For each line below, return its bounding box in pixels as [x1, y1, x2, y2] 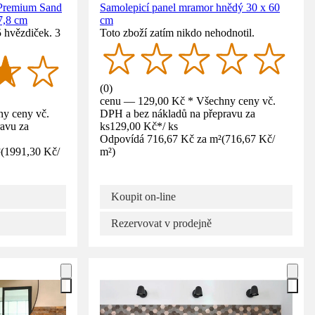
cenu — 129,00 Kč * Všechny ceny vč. [100, 94, 276, 107]
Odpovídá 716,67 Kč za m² [100, 132, 221, 145]
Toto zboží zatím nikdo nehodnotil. [100, 26, 255, 39]
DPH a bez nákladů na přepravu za [100, 107, 255, 120]
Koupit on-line [111, 190, 176, 202]
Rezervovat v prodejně [111, 217, 212, 229]
